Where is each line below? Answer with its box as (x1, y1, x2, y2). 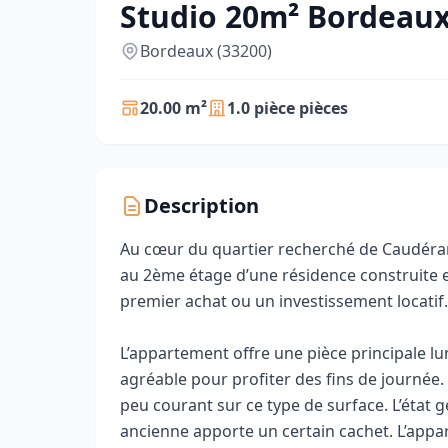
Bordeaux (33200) (140, 40, 272, 62)
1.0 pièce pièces (227, 97, 348, 119)
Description (144, 192, 259, 219)
